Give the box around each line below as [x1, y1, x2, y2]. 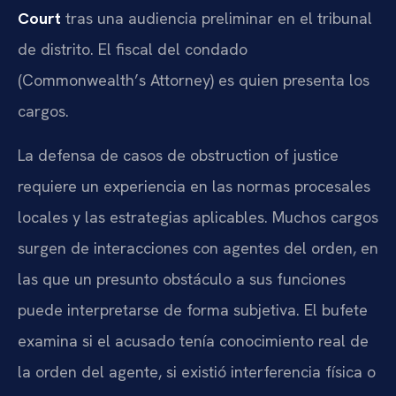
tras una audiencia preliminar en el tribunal [61, 8, 372, 29]
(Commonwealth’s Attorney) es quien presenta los [18, 70, 369, 91]
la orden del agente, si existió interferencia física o [18, 361, 376, 382]
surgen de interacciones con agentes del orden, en [18, 237, 378, 258]
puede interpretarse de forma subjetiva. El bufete [18, 299, 368, 320]
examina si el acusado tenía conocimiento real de [18, 330, 369, 351]
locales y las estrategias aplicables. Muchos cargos [18, 206, 378, 227]
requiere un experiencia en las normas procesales [18, 175, 370, 196]
